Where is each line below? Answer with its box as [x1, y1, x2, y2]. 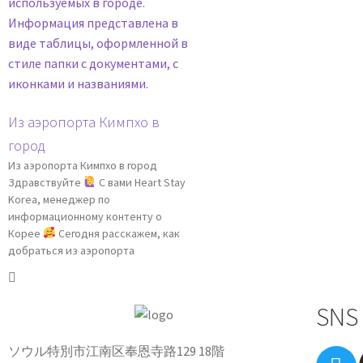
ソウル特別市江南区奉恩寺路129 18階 [8, 343, 224, 360]
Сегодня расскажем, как [55, 225, 180, 241]
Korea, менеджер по [8, 191, 110, 207]
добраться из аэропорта [8, 242, 135, 258]
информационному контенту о [8, 208, 162, 224]
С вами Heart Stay [96, 174, 186, 190]
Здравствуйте [8, 174, 83, 190]
